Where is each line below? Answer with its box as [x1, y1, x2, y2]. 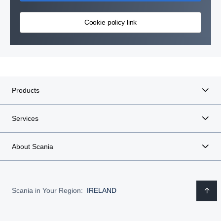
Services [12, 114, 38, 122]
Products [12, 86, 39, 94]
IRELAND [87, 186, 116, 195]
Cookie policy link [84, 18, 137, 27]
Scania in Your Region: [12, 186, 83, 195]
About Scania [12, 142, 53, 150]
